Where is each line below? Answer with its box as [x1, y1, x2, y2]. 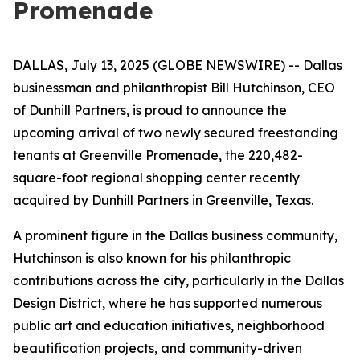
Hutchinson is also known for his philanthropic [13, 250, 291, 266]
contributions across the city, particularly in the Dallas [13, 272, 344, 288]
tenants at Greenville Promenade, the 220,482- [13, 147, 303, 163]
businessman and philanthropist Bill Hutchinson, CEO [13, 80, 335, 96]
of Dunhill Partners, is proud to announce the [13, 102, 287, 118]
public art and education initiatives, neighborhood [13, 317, 325, 333]
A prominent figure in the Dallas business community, [13, 227, 337, 243]
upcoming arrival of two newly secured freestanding [13, 125, 338, 141]
